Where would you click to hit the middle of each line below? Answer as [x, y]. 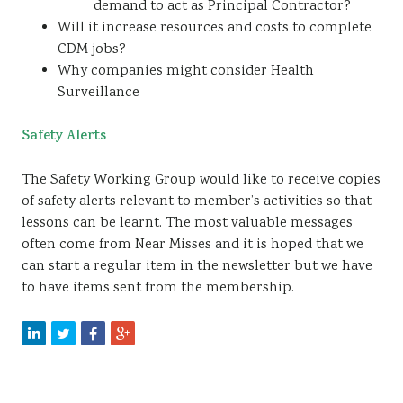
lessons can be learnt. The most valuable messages [187, 224]
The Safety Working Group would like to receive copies [201, 180]
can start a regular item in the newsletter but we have [197, 267]
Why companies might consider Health [186, 72]
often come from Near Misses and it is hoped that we [193, 245]
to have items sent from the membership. [158, 288]
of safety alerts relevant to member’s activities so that [197, 202]
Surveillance [99, 93]
